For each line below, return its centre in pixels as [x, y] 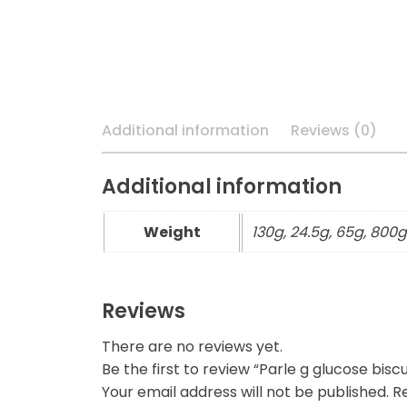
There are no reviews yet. [192, 346]
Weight [172, 232]
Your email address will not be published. [245, 392]
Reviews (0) [334, 130]
